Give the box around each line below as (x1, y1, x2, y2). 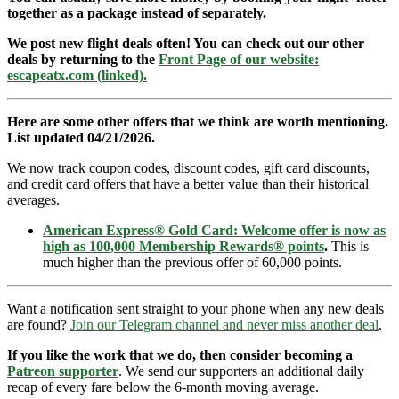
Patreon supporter (7, 362, 118, 379)
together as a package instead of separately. (7, 4, 266, 20)
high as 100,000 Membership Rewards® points (43, 238, 324, 254)
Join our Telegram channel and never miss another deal (70, 316, 379, 332)
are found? (7, 316, 70, 332)
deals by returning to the (7, 51, 159, 67)
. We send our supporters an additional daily (118, 362, 364, 379)
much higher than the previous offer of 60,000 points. (43, 254, 342, 270)
